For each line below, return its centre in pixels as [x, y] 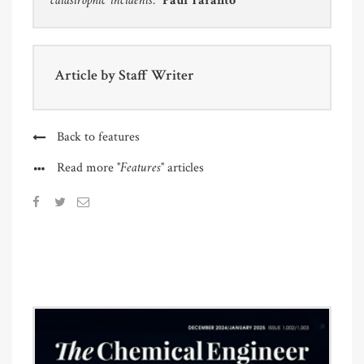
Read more [87, 167]
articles [184, 167]
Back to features [98, 136]
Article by [87, 75]
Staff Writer [156, 75]
